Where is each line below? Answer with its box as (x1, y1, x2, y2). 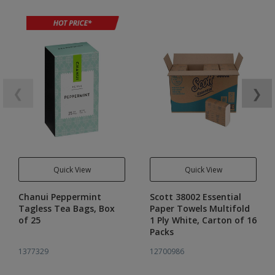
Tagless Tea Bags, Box (18, 203, 115, 214)
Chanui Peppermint (18, 191, 101, 203)
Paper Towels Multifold (150, 203, 250, 214)
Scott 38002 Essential (150, 191, 241, 203)
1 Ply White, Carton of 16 (150, 214, 172, 226)
